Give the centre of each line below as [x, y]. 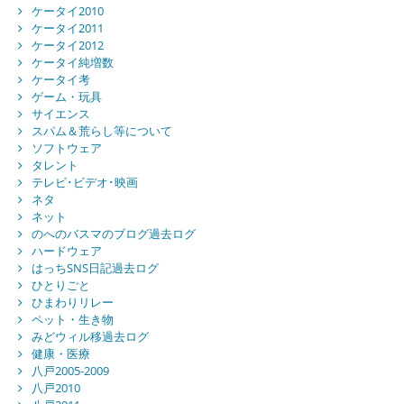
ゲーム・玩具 [66, 97]
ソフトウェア [66, 148]
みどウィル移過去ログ [90, 337]
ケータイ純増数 [72, 63]
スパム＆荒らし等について [101, 131]
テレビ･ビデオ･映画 [84, 183]
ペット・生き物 [72, 320]
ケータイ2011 [67, 28]
